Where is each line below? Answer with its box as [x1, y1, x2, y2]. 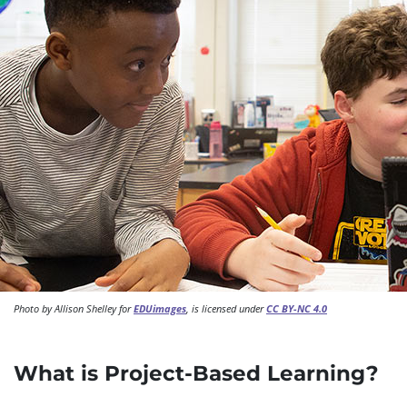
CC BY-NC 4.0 [266, 302, 327, 315]
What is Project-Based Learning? [14, 361, 379, 386]
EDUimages [134, 302, 186, 315]
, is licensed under [186, 302, 266, 315]
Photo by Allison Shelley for [14, 302, 134, 315]
